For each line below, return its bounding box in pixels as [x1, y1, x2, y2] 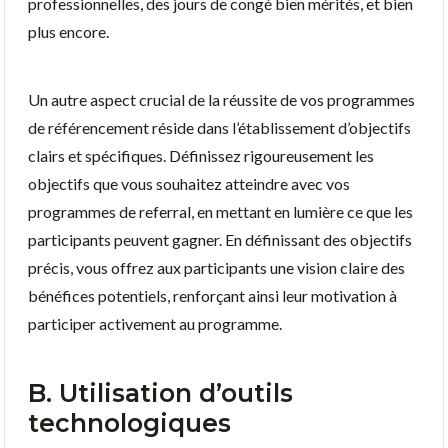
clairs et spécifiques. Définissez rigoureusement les [28, 145, 374, 165]
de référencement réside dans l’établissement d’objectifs [28, 117, 411, 137]
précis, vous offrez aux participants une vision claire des [28, 257, 405, 277]
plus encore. [28, 21, 109, 41]
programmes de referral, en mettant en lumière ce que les [28, 201, 413, 221]
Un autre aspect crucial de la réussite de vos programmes [28, 89, 415, 109]
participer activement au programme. [28, 313, 282, 333]
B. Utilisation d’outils [28, 377, 293, 408]
